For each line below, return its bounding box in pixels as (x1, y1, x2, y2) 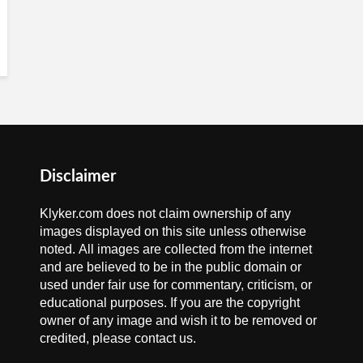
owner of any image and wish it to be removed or (40, 314, 317, 327)
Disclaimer (40, 169, 116, 185)
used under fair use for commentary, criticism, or (40, 278, 312, 291)
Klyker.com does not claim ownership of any (40, 207, 291, 220)
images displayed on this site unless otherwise (40, 224, 306, 237)
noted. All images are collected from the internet (40, 242, 312, 255)
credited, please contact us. (40, 331, 196, 344)
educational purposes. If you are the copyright (40, 296, 300, 309)
